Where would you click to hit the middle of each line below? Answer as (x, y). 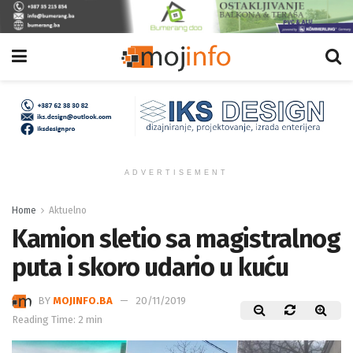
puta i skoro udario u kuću (150, 268)
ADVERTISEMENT (176, 173)
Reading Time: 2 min (57, 320)
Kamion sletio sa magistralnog (176, 239)
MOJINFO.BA (83, 300)
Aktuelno (68, 211)
